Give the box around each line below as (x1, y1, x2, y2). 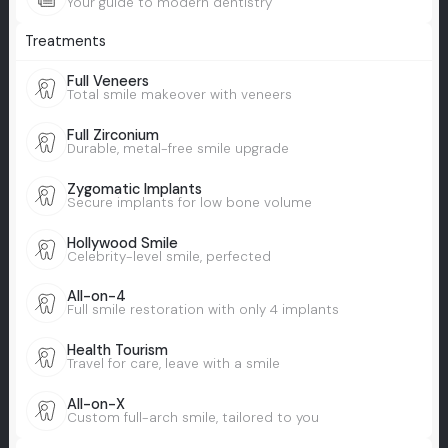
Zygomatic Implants (66, 179, 202, 199)
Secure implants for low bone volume (66, 193, 312, 211)
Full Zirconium (66, 126, 159, 146)
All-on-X (66, 394, 125, 414)
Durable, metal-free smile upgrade (66, 140, 289, 158)
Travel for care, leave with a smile (66, 355, 280, 373)
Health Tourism (66, 341, 168, 361)
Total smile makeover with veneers (66, 86, 292, 104)
